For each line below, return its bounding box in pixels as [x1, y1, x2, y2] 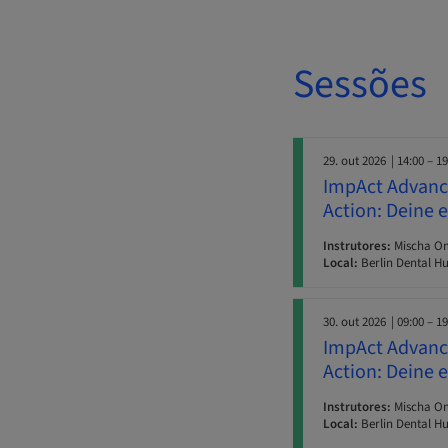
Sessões [293, 56, 427, 114]
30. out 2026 [323, 313, 386, 332]
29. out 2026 [323, 152, 386, 171]
